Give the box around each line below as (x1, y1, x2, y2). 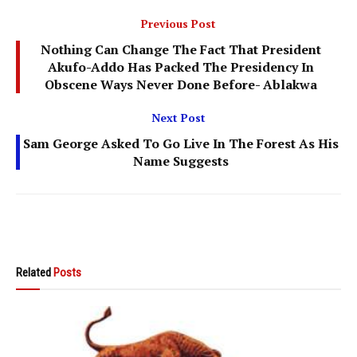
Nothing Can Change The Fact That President (40, 41, 321, 59)
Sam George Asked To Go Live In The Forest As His (22, 135, 339, 153)
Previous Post (141, 16, 216, 32)
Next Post (151, 110, 206, 126)
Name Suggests (132, 152, 229, 171)
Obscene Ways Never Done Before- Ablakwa (44, 76, 317, 94)
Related (16, 265, 51, 280)
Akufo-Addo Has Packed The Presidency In (47, 58, 314, 76)
